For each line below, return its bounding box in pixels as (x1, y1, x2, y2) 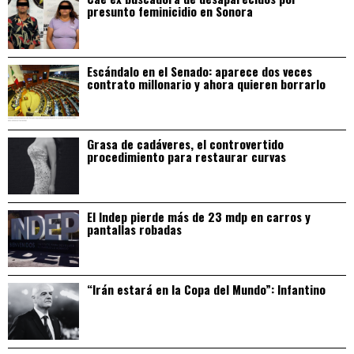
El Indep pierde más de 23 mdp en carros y (87, 208, 311, 226)
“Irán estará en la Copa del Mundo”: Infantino (87, 281, 326, 299)
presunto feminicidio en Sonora (87, 2, 253, 21)
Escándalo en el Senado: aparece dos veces (87, 62, 312, 81)
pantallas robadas (87, 220, 182, 239)
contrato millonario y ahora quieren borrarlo (87, 75, 326, 93)
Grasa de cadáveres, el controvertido (87, 135, 284, 153)
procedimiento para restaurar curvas (87, 148, 286, 166)
